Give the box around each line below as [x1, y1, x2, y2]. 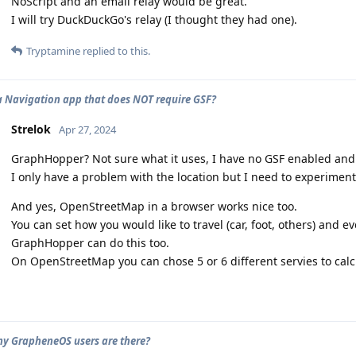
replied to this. [80, 43, 150, 58]
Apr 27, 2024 [59, 122, 116, 137]
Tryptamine [26, 43, 80, 58]
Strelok [11, 121, 51, 137]
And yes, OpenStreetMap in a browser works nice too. [11, 198, 297, 214]
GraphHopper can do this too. [11, 234, 169, 250]
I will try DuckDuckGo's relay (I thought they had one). [11, 11, 297, 27]
